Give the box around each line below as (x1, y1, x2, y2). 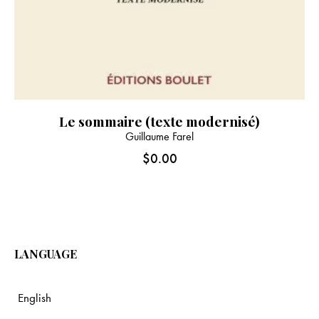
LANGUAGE (14, 246, 77, 261)
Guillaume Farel (125, 128, 194, 144)
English (18, 290, 51, 306)
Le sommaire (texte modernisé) (59, 111, 260, 130)
